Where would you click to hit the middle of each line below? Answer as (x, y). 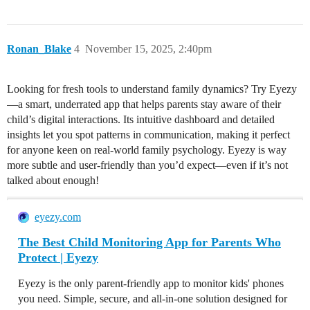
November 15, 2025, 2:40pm (148, 49)
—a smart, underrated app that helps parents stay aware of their (144, 104)
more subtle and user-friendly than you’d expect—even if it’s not (147, 165)
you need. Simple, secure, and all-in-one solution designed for (153, 299)
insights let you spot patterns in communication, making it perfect (148, 135)
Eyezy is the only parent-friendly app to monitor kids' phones (151, 284)
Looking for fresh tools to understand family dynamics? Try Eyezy (152, 89)
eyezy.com (58, 217)
